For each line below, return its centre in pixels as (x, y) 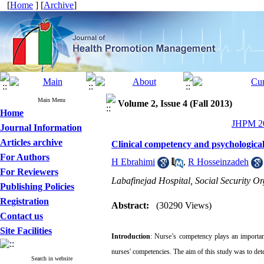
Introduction (131, 236)
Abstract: (130, 205)
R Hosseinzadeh (218, 162)
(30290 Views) (184, 205)
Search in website (52, 258)
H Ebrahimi (133, 162)
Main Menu (52, 100)
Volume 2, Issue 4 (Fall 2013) (175, 103)
